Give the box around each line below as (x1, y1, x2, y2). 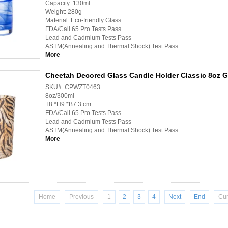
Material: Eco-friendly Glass (45, 17, 121, 24)
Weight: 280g (45, 8, 82, 16)
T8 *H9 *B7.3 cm (45, 101, 91, 108)
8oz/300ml (45, 92, 109, 100)
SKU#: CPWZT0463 (45, 83, 100, 91)
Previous (69, 193, 94, 201)
